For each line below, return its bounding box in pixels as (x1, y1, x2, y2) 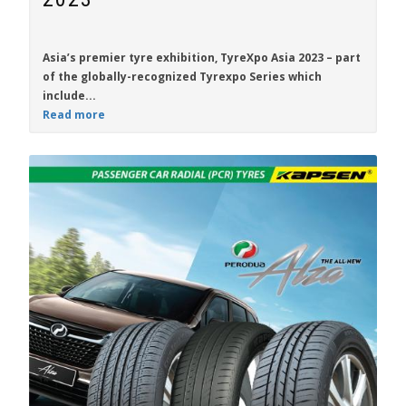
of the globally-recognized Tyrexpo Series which (43, 69, 322, 84)
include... (43, 88, 96, 103)
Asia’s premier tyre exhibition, (43, 50, 220, 65)
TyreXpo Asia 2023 (220, 50, 324, 65)
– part (324, 50, 361, 65)
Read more (43, 107, 105, 122)
